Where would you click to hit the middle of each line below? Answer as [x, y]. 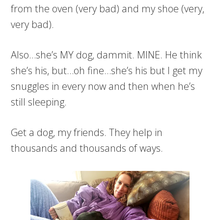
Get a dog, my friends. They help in [87, 132]
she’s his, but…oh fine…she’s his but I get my [107, 70]
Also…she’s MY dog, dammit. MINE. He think [107, 55]
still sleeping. [39, 102]
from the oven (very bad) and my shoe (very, [108, 9]
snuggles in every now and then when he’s [103, 86]
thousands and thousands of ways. [87, 148]
